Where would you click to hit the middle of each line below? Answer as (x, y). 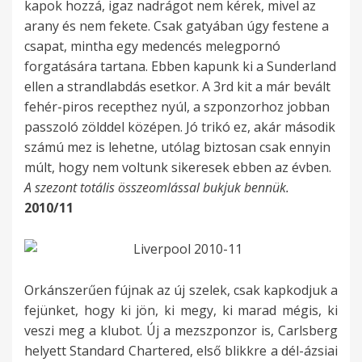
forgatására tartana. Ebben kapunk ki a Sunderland (180, 67)
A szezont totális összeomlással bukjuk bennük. (157, 188)
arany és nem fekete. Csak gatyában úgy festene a (177, 26)
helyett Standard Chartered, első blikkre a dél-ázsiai (181, 351)
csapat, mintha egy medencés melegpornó (152, 46)
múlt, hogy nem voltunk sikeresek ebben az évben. (178, 168)
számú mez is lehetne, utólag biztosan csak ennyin (177, 147)
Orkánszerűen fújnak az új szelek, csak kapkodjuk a (181, 290)
